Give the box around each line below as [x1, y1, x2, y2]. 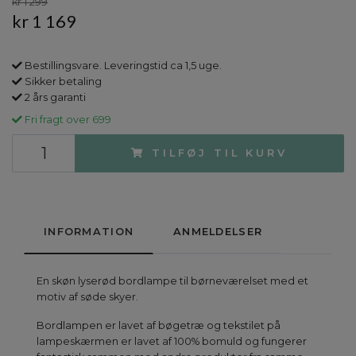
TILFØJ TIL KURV [152, 146, 288, 159]
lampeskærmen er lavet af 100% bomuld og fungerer [37, 335, 307, 347]
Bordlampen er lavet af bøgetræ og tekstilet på [37, 319, 281, 331]
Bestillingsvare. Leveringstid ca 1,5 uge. [22, 59, 222, 72]
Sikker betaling [22, 75, 102, 87]
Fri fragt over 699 [22, 113, 111, 126]
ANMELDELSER [173, 225, 263, 238]
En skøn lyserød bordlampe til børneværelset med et [37, 274, 308, 287]
